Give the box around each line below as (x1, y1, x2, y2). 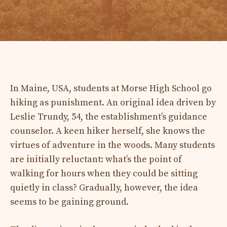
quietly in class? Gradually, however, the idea (10, 181, 198, 194)
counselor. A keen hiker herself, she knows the (10, 125, 205, 137)
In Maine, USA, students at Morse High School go (10, 82, 212, 94)
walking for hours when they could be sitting (10, 167, 198, 179)
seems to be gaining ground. (10, 196, 129, 208)
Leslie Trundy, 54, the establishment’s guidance (10, 110, 207, 123)
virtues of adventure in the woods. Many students (10, 139, 215, 151)
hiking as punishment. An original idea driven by (10, 96, 216, 108)
